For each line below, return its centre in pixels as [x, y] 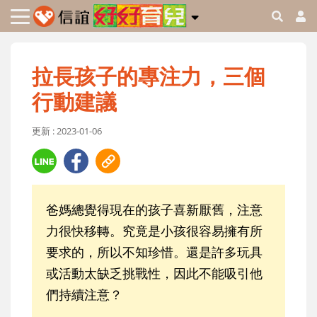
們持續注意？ [84, 295]
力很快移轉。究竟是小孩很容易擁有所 [154, 231]
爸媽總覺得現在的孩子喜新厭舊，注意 [154, 210]
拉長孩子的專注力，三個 [149, 76]
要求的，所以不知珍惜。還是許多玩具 [154, 252]
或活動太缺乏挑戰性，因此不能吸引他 [154, 273]
